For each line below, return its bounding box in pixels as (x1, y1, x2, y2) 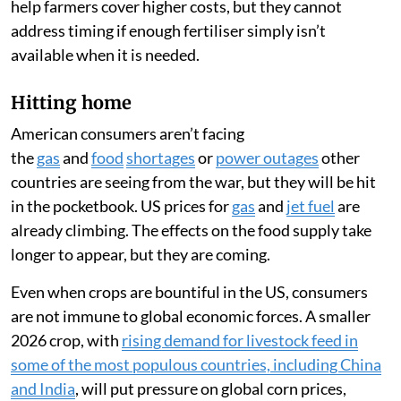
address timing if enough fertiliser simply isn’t (11, 21, 326, 40)
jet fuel (286, 196, 335, 216)
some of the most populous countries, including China (11, 354, 381, 374)
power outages (216, 148, 319, 167)
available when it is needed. (11, 45, 200, 64)
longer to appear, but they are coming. (11, 244, 270, 264)
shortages (126, 148, 195, 167)
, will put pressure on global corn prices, (75, 379, 346, 398)
